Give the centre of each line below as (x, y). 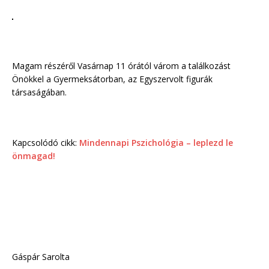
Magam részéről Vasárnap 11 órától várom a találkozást (121, 66)
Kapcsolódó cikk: (46, 143)
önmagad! (34, 156)
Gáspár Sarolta (41, 257)
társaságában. (39, 92)
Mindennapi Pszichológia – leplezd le (156, 143)
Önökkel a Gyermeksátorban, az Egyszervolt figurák (112, 79)
